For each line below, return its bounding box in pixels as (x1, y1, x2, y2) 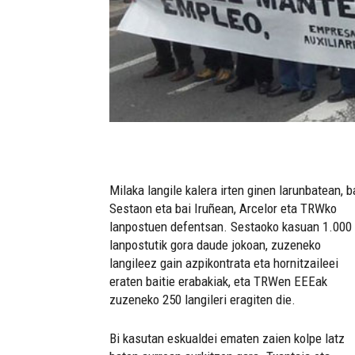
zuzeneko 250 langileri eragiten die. (109, 292, 296, 308)
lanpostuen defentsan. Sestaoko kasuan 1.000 (109, 219, 352, 235)
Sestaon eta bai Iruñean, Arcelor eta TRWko (109, 200, 337, 217)
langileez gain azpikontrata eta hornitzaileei (109, 255, 338, 272)
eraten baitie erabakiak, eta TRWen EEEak (109, 273, 327, 290)
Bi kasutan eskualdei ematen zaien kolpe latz (109, 330, 345, 347)
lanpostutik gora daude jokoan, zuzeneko (109, 237, 321, 254)
